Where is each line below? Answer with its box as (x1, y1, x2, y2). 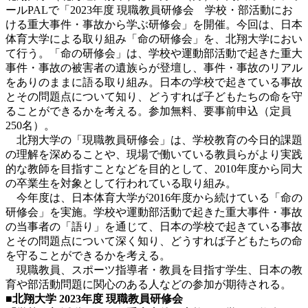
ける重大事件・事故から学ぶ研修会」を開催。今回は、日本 (5, 18, 302, 30)
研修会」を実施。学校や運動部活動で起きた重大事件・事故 (5, 206, 302, 218)
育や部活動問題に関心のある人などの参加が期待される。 (5, 278, 291, 290)
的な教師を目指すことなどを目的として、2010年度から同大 (5, 162, 302, 175)
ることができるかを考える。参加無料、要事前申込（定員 (5, 104, 291, 117)
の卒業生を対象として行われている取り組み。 (5, 177, 236, 189)
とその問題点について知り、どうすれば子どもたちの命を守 (5, 90, 302, 102)
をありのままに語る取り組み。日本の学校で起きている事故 (5, 76, 302, 88)
